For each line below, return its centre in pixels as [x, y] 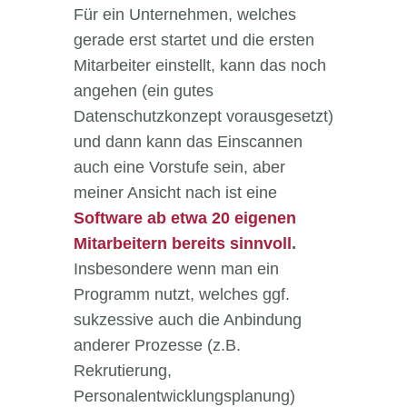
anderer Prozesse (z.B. [157, 346]
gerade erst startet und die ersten [194, 40]
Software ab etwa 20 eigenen [184, 218]
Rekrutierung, [122, 371]
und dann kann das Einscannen [188, 142]
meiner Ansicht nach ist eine [175, 193]
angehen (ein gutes [143, 91]
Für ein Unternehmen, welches [184, 15]
